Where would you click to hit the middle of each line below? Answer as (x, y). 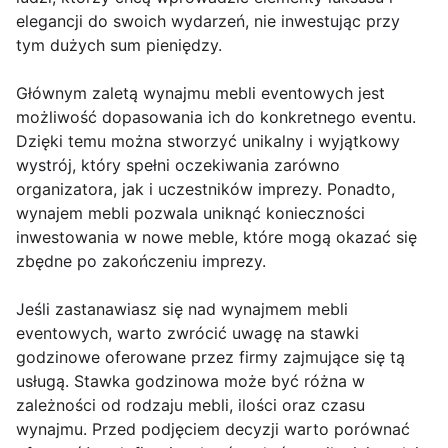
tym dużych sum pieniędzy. (119, 45)
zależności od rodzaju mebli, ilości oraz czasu (190, 405)
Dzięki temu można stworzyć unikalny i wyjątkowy (208, 141)
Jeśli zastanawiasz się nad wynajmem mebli (182, 309)
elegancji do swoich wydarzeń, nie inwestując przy (208, 21)
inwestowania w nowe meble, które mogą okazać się (216, 237)
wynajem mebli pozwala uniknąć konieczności (190, 213)
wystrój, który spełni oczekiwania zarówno (178, 165)
